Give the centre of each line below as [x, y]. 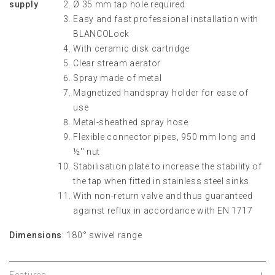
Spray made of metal [118, 78]
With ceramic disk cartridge [132, 48]
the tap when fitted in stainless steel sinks [161, 181]
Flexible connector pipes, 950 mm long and [165, 137]
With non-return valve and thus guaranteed [163, 196]
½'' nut [87, 152]
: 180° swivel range [102, 235]
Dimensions [36, 235]
